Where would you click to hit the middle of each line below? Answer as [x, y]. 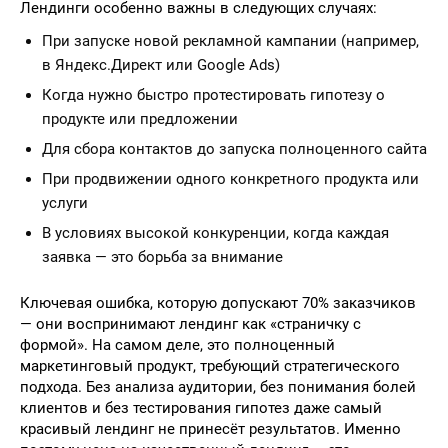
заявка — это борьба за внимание [162, 257]
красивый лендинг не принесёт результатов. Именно [210, 429]
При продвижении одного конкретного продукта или [230, 179]
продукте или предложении [140, 119]
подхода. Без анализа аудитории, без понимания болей [218, 387]
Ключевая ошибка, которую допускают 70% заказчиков [218, 303]
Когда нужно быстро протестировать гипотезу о [213, 95]
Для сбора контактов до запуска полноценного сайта [234, 149]
